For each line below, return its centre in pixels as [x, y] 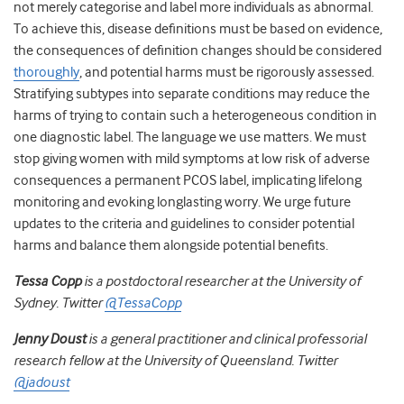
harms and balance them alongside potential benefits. [172, 246]
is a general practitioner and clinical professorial [226, 340]
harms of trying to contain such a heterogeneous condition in [195, 116]
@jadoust [41, 383]
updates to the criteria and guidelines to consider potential [184, 224]
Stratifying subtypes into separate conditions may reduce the [192, 94]
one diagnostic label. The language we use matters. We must [190, 138]
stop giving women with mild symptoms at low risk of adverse [192, 159]
